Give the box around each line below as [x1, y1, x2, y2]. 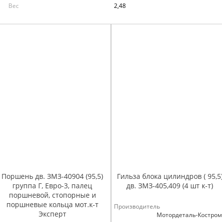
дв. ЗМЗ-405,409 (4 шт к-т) [126, 180, 213, 190]
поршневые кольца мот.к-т [6, 199, 99, 209]
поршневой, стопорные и [8, 190, 96, 200]
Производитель [114, 202, 160, 211]
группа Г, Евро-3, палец [12, 180, 92, 190]
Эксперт [38, 209, 66, 219]
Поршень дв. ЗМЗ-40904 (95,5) [1, 171, 103, 181]
